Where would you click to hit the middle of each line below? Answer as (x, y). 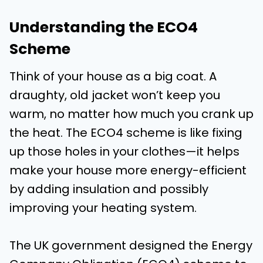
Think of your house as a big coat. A (113, 76)
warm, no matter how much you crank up (131, 114)
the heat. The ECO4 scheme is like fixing (126, 133)
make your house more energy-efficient (128, 170)
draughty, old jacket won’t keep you (115, 95)
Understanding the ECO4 (104, 27)
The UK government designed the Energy (131, 245)
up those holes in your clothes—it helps (124, 151)
